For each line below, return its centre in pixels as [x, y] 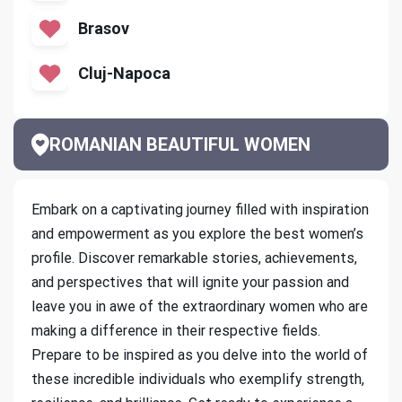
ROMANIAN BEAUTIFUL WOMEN [180, 145]
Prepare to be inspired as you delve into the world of [200, 355]
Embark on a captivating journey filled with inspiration [200, 210]
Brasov [103, 28]
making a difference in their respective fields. [176, 331]
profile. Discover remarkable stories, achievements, [194, 258]
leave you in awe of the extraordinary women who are [200, 307]
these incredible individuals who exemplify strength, [198, 380]
